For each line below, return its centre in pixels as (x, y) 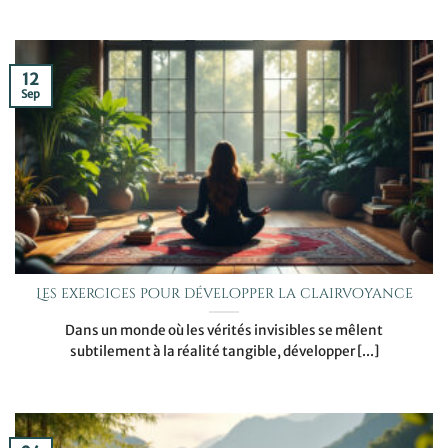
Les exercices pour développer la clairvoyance (224, 294)
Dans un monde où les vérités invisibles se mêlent (224, 331)
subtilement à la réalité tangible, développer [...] (224, 352)
